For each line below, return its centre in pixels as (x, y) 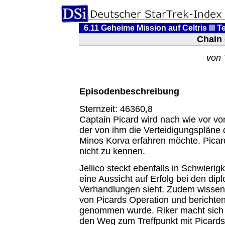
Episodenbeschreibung (129, 92)
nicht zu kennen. (112, 151)
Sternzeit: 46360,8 (116, 109)
